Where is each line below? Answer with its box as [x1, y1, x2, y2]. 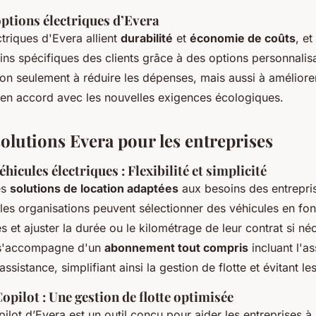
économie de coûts [190, 30, 296, 45]
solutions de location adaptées [10, 181, 178, 195]
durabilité [121, 30, 173, 45]
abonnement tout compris [104, 240, 248, 255]
